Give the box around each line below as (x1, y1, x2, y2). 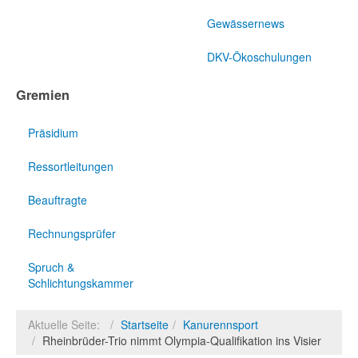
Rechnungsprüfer (28, 225, 116, 242)
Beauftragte (28, 192, 87, 209)
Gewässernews (207, 14, 284, 31)
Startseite (121, 316, 169, 333)
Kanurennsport (183, 316, 258, 333)
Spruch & (28, 259, 74, 276)
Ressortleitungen (28, 158, 113, 175)
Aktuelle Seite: (28, 316, 106, 333)
